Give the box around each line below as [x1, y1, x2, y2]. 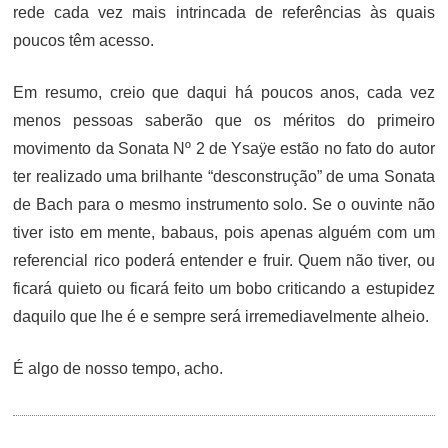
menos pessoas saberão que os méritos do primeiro [13, 112, 435, 129]
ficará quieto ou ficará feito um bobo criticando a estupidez [13, 280, 435, 297]
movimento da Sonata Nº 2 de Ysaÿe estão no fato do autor [13, 140, 435, 157]
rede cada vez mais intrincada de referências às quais [13, 4, 435, 21]
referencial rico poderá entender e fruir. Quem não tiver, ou [13, 252, 435, 269]
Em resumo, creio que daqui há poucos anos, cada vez [13, 84, 435, 101]
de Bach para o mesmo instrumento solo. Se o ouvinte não [13, 196, 435, 213]
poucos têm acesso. [13, 32, 155, 49]
